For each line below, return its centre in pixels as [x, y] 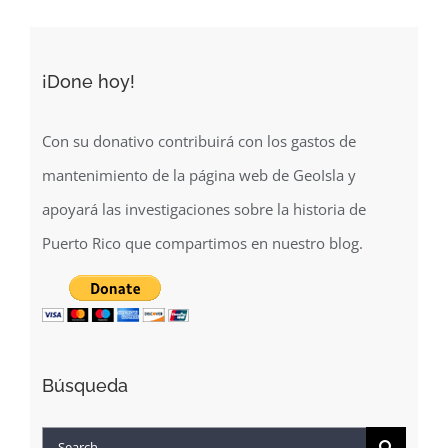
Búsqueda [84, 401]
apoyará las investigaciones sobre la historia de [203, 224]
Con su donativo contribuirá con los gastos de [198, 156]
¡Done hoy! [88, 97]
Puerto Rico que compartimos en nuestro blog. [202, 258]
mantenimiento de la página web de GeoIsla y [198, 190]
